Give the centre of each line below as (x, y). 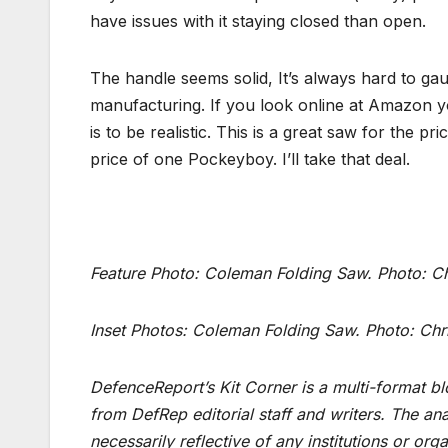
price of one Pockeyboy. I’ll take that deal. (250, 159)
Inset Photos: (141, 330)
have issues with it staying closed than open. (258, 21)
